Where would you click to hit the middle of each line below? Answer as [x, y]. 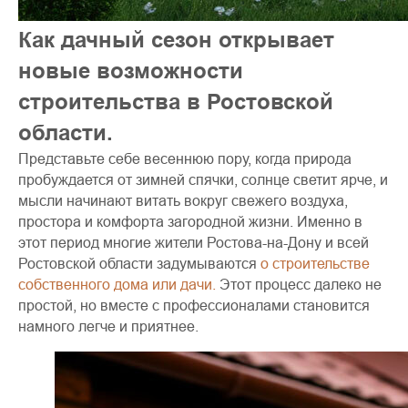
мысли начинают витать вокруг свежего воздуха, [183, 200]
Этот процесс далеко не [301, 284]
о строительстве [315, 263]
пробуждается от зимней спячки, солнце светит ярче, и [203, 179]
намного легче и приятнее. [108, 326]
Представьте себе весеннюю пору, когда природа [185, 158]
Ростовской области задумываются [139, 263]
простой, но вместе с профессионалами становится [194, 305]
